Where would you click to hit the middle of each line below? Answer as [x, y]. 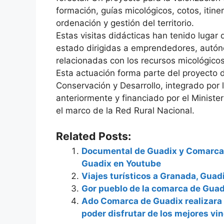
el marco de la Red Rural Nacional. [125, 111]
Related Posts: [93, 136]
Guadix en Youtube [121, 163]
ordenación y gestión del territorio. [125, 23]
